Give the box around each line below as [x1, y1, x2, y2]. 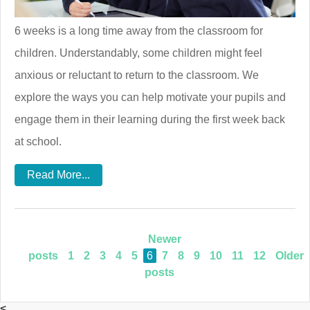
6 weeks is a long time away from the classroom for [15, 25, 263, 37]
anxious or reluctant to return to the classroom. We [15, 69, 259, 82]
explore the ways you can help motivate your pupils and [15, 91, 286, 104]
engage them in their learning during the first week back [15, 113, 285, 126]
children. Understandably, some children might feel [15, 47, 262, 60]
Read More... [27, 169, 90, 181]
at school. [15, 136, 62, 148]
